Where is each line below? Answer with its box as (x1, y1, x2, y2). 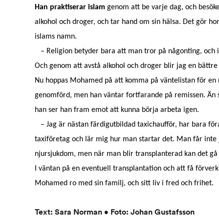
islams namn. (34, 33, 77, 41)
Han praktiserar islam (34, 3, 105, 11)
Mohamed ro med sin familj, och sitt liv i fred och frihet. (34, 179, 214, 187)
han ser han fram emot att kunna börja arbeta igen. (34, 106, 199, 114)
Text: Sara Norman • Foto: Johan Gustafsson (34, 207, 195, 217)
